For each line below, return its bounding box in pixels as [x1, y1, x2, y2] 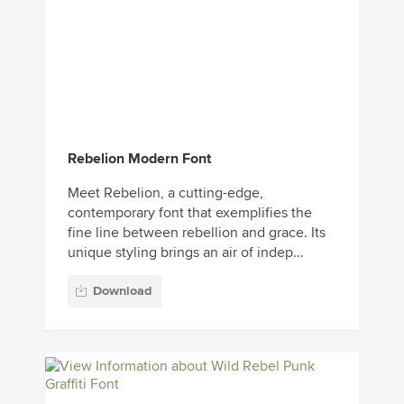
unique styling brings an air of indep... [68, 243, 304, 262]
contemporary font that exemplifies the [68, 203, 312, 222]
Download [93, 283, 151, 299]
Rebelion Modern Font [68, 149, 211, 168]
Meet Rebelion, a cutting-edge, [68, 183, 263, 202]
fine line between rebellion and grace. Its [68, 223, 326, 242]
